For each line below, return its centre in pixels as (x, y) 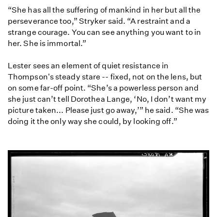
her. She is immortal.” (47, 44)
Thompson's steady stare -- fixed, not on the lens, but (105, 77)
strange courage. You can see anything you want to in (104, 32)
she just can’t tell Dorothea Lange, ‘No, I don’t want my (107, 99)
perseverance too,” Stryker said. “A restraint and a (99, 21)
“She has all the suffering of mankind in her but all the (104, 10)
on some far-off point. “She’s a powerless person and (103, 88)
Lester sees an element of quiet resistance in (88, 66)
